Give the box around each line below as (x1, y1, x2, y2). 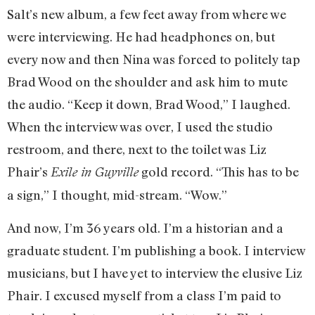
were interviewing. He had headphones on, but (7, 29, 275, 45)
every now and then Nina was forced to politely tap (7, 51, 300, 67)
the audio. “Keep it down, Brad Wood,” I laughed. (7, 96, 290, 112)
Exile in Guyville (51, 165, 139, 180)
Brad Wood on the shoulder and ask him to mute (7, 74, 288, 90)
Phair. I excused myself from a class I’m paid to (7, 287, 281, 303)
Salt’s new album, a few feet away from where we (7, 6, 286, 22)
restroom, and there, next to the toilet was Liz (7, 141, 266, 157)
